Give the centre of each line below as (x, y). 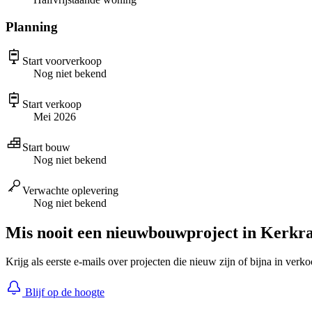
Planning (32, 26)
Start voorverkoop (62, 61)
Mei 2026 (55, 116)
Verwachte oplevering (70, 190)
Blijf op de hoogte (63, 292)
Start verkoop (52, 104)
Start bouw (46, 147)
